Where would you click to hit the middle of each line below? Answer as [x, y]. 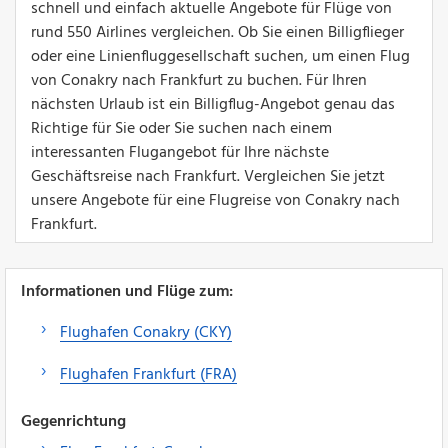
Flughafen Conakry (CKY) [146, 332]
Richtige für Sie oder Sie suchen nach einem [181, 128]
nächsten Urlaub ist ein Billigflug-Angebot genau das [213, 104]
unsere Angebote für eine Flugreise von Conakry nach [215, 200]
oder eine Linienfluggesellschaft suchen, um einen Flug [220, 56]
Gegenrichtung [73, 421]
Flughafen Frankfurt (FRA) [148, 374]
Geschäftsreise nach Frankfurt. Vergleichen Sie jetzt [208, 176]
